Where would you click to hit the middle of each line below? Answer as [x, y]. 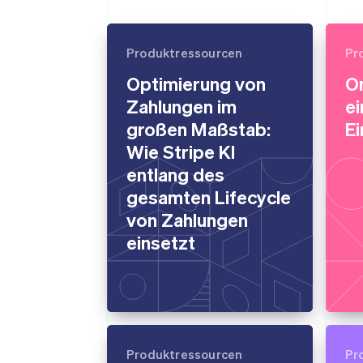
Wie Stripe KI [181, 151]
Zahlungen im [181, 105]
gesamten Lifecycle [209, 196]
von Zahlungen [187, 219]
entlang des [175, 173]
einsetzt [161, 241]
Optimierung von [196, 83]
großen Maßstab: [199, 128]
